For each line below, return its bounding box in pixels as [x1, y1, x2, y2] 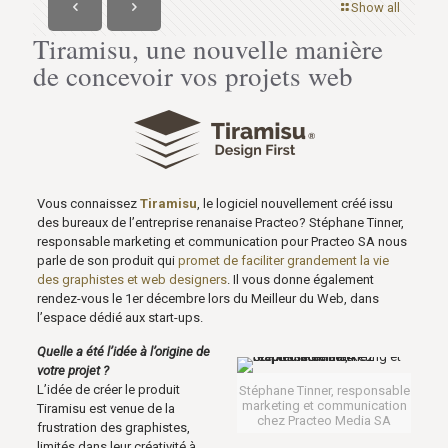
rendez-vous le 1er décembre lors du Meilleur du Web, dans [36, 291, 379, 306]
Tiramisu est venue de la [36, 401, 175, 416]
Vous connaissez [36, 196, 140, 211]
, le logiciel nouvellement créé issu [196, 196, 393, 211]
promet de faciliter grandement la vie [177, 253, 389, 268]
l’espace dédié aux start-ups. [36, 310, 203, 325]
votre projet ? [36, 363, 109, 378]
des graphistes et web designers [36, 272, 227, 287]
